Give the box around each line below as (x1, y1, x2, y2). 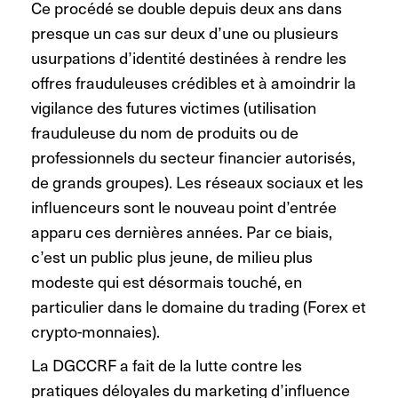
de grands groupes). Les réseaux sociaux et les (31, 170, 363, 193)
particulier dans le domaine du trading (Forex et (31, 294, 366, 317)
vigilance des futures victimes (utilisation (31, 95, 316, 118)
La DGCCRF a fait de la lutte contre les (31, 353, 302, 376)
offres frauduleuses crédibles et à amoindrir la (31, 70, 356, 93)
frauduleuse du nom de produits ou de (31, 120, 298, 143)
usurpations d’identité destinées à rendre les (31, 45, 346, 68)
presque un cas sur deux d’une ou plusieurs (31, 20, 338, 44)
